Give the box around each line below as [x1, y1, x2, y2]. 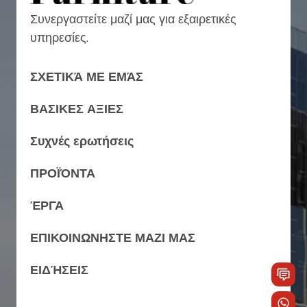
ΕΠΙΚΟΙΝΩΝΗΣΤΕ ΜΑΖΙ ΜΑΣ [30, 230, 195, 246]
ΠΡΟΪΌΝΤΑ [30, 165, 95, 182]
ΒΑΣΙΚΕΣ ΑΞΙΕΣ [30, 101, 123, 117]
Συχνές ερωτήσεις [30, 133, 134, 149]
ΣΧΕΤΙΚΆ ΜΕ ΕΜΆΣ [30, 69, 143, 85]
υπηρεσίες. [30, 29, 88, 46]
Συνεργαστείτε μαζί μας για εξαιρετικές [30, 11, 236, 27]
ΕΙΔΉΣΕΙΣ [30, 262, 88, 278]
